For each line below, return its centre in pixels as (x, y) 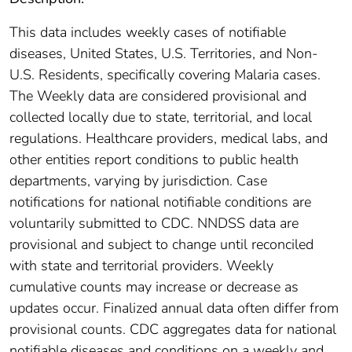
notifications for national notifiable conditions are (160, 202)
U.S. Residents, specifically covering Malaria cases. (165, 74)
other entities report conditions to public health (154, 159)
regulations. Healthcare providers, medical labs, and (169, 138)
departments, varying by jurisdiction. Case (138, 180)
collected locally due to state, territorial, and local (161, 117)
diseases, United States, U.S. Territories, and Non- (164, 53)
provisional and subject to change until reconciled (161, 244)
